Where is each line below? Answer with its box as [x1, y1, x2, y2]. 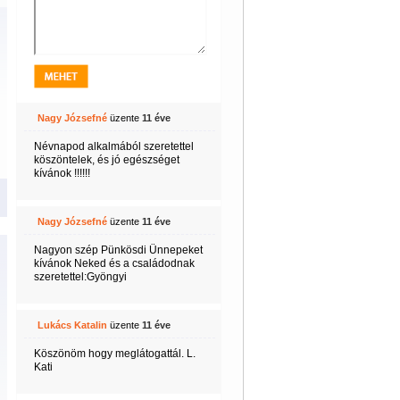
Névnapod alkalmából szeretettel [33, 140, 194, 153]
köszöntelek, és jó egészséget [33, 154, 179, 166]
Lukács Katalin [37, 320, 107, 330]
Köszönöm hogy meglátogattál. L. [33, 347, 196, 360]
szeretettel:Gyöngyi [33, 271, 127, 283]
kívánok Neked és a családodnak [33, 257, 195, 270]
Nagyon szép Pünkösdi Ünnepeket [33, 244, 203, 256]
